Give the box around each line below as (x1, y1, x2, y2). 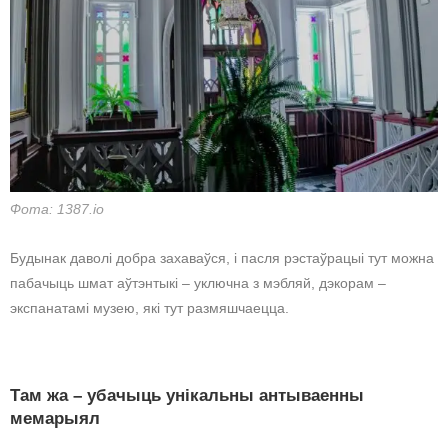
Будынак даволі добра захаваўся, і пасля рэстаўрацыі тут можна (10, 250, 434, 267)
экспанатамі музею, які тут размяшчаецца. (10, 300, 289, 317)
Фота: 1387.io (10, 201, 104, 218)
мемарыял (10, 409, 100, 429)
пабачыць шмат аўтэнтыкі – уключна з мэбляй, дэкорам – (10, 275, 386, 292)
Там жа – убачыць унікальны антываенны (10, 386, 364, 406)
